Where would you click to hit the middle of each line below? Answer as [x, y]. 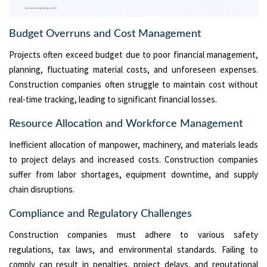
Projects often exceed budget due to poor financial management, [133, 54]
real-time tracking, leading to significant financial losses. [113, 99]
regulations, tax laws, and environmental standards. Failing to [133, 249]
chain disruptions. [42, 189]
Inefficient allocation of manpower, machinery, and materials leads [133, 144]
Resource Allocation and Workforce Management [126, 124]
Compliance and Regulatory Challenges [100, 214]
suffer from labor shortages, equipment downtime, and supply [133, 174]
